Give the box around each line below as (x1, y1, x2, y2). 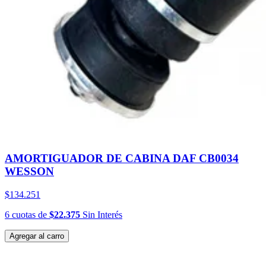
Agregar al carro (9, 231, 64, 240)
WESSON (5, 164, 54, 178)
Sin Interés (80, 209, 122, 220)
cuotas (12, 209, 36, 220)
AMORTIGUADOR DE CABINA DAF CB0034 (5, 151, 239, 164)
